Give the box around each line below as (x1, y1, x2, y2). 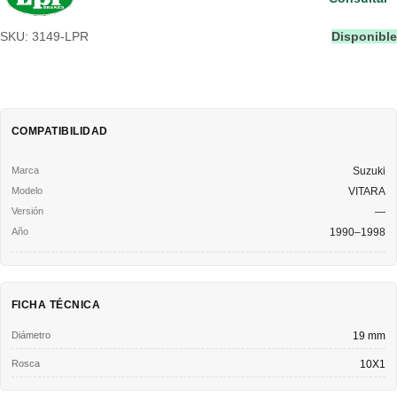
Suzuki (353, 164, 385, 177)
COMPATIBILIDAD (12, 124, 108, 137)
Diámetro (12, 329, 51, 340)
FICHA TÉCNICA (12, 298, 101, 311)
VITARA (348, 184, 385, 198)
